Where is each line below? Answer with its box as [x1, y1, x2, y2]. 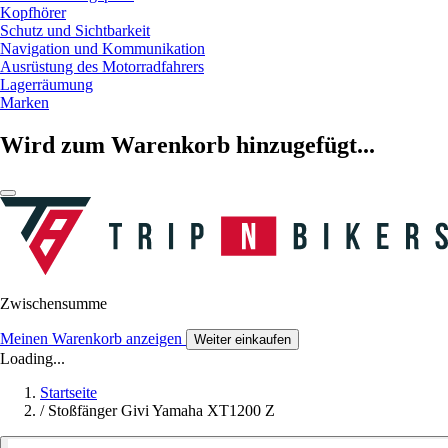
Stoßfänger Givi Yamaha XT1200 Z [48, 402, 275, 420]
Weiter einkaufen [194, 332, 291, 348]
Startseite [40, 384, 97, 402]
